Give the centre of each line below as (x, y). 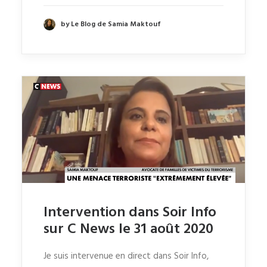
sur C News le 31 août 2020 (128, 229)
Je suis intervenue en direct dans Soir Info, (126, 256)
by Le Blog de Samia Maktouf (111, 24)
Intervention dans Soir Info (130, 212)
